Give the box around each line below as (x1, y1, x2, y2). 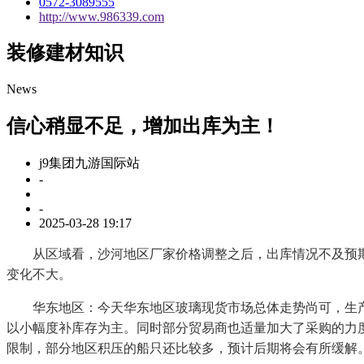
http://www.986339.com (39, 9, 164, 24)
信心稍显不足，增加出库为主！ (6, 115, 279, 137)
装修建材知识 (6, 42, 123, 64)
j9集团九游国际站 (39, 156, 140, 171)
